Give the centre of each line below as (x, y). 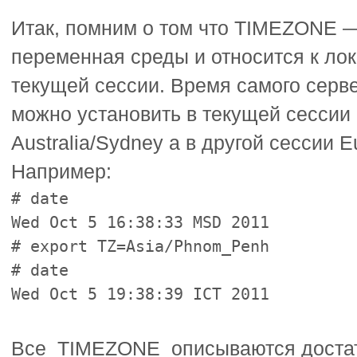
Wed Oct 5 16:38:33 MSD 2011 (141, 223)
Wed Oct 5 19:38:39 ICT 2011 (141, 294)
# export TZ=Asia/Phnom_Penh (141, 247)
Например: (62, 172)
